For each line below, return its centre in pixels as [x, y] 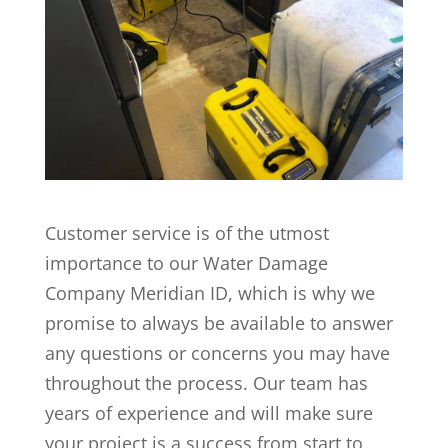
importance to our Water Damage [186, 262]
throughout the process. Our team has [206, 382]
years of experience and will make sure [208, 412]
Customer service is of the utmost [186, 232]
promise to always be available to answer [218, 322]
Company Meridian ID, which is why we [209, 292]
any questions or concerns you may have [217, 352]
